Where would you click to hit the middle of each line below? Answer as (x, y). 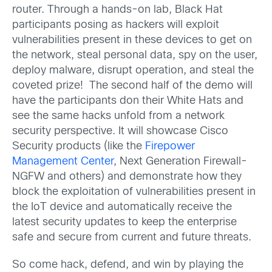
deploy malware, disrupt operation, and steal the (133, 71)
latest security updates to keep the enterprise (124, 223)
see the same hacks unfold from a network (118, 116)
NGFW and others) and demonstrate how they (127, 177)
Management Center (63, 162)
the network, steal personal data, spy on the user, (135, 56)
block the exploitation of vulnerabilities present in (134, 192)
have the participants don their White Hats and (128, 101)
